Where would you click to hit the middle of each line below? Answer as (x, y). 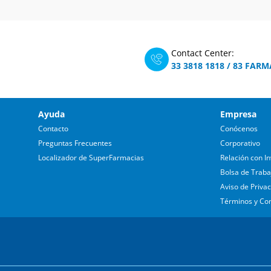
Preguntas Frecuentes (75, 143)
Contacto (53, 129)
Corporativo (240, 143)
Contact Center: (203, 53)
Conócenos (239, 129)
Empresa (238, 114)
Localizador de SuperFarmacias (91, 158)
